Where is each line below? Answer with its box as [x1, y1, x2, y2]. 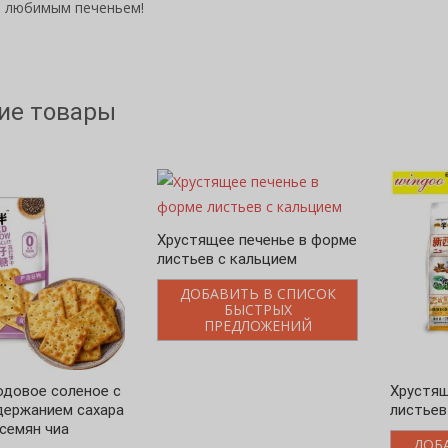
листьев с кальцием [157, 249, 297, 268]
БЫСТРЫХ [223, 299, 292, 319]
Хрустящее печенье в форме [157, 230, 357, 249]
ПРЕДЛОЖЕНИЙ [203, 315, 312, 335]
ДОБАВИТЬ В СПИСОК [179, 283, 336, 303]
